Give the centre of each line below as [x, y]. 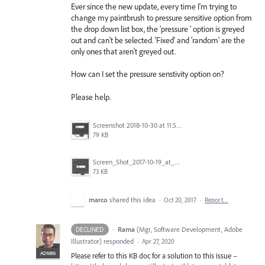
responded [119, 241]
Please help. [91, 97]
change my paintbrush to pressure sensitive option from [161, 17]
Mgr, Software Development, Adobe [190, 229]
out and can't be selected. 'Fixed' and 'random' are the [158, 40]
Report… [216, 200]
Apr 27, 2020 [158, 241]
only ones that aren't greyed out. [123, 51]
